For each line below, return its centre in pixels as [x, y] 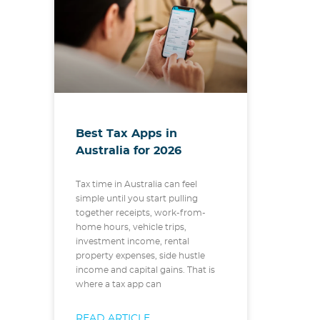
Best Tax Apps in [126, 134]
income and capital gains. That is [145, 270]
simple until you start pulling [137, 199]
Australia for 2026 [129, 151]
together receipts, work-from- [141, 213]
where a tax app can [119, 285]
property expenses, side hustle [140, 256]
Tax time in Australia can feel [136, 185]
